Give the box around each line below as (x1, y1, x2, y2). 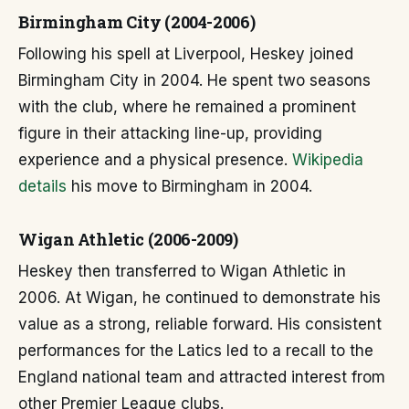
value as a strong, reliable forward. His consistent (18, 315, 382, 333)
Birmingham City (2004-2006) (18, 11, 256, 33)
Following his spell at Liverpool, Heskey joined (18, 45, 353, 63)
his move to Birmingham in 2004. (67, 177, 312, 195)
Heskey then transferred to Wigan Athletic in (18, 262, 346, 280)
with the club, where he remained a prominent (18, 98, 356, 116)
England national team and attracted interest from (18, 368, 385, 386)
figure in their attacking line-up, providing (18, 124, 322, 142)
